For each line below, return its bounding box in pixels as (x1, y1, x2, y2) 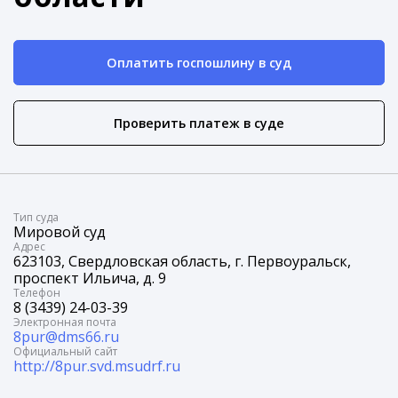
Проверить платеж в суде (114, 115, 284, 132)
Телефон (13, 285, 60, 301)
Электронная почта (13, 314, 116, 330)
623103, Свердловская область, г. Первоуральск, (13, 251, 351, 272)
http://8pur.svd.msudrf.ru (13, 356, 180, 377)
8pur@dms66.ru (13, 327, 119, 347)
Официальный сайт (13, 344, 117, 360)
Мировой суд (13, 222, 106, 243)
